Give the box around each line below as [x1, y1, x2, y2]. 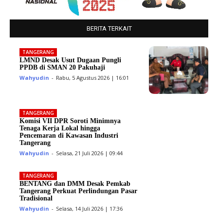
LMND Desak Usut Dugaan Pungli [19, 56, 122, 64]
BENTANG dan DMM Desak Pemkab [19, 180, 131, 187]
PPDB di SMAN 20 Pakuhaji [19, 63, 106, 71]
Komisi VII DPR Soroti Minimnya [19, 117, 121, 125]
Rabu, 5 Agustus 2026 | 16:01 [56, 73, 129, 81]
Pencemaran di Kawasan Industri [19, 131, 119, 139]
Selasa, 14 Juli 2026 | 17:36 [56, 204, 123, 212]
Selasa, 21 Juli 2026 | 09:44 [56, 149, 123, 157]
